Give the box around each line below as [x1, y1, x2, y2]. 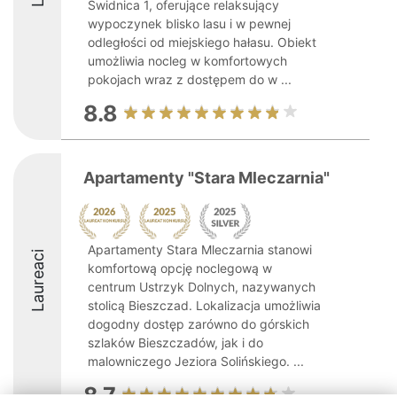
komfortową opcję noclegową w [88, 261, 272, 276]
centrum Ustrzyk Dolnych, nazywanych [88, 279, 315, 294]
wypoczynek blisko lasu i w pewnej [88, 16, 291, 31]
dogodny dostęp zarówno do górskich [88, 316, 309, 331]
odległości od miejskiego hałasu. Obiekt [88, 35, 316, 50]
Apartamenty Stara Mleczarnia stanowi [88, 242, 312, 257]
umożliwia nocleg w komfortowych [88, 53, 287, 68]
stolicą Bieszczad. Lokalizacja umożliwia [88, 298, 321, 313]
